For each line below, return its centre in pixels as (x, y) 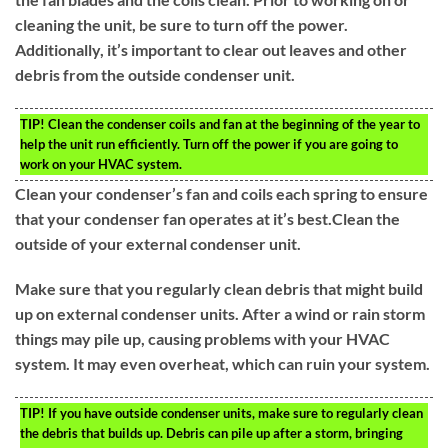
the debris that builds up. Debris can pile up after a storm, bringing (211, 433)
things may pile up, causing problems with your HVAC (202, 339)
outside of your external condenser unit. (158, 243)
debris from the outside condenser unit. (155, 74)
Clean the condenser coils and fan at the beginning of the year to (232, 123)
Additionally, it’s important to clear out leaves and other (211, 49)
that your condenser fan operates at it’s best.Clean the (207, 218)
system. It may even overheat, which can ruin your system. (222, 364)
